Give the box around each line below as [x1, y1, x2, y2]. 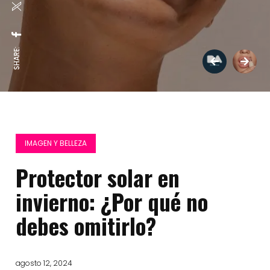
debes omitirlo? [16, 209, 157, 242]
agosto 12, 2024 [16, 258, 73, 268]
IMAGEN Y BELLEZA [25, 138, 87, 148]
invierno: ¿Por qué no [16, 185, 209, 218]
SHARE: [11, 46, 22, 70]
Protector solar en [16, 161, 180, 194]
